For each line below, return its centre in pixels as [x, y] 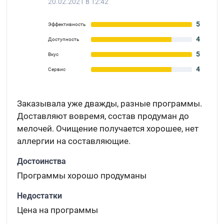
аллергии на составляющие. [74, 141]
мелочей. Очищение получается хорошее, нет [108, 128]
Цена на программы [58, 210]
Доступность [64, 39]
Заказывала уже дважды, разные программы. [110, 103]
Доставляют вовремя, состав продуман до [103, 116]
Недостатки [40, 196]
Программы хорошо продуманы [82, 175]
